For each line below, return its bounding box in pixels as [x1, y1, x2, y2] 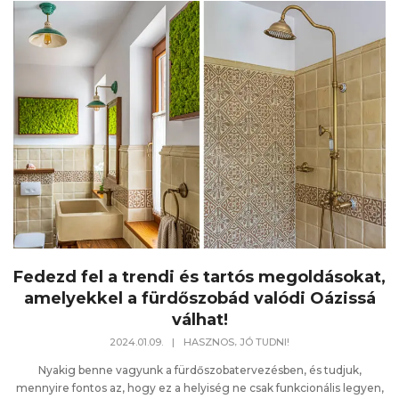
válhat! [171, 310, 228, 330]
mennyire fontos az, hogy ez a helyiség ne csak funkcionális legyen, [15, 381, 384, 395]
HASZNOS [183, 336, 234, 349]
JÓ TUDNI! [240, 336, 289, 349]
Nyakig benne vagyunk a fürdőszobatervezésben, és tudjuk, [37, 363, 362, 378]
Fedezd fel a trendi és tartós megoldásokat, [13, 267, 386, 288]
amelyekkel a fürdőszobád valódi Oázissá [23, 289, 376, 309]
